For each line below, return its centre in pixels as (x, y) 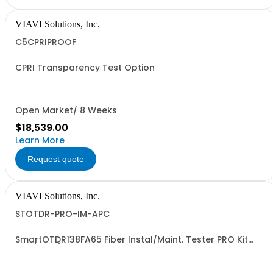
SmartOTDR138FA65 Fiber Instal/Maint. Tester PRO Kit (132, 239)
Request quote (56, 159)
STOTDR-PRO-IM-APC (62, 214)
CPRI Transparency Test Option (85, 68)
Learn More (40, 140)
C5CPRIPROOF (46, 42)
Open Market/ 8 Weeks (66, 110)
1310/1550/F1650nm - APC (70, 248)
